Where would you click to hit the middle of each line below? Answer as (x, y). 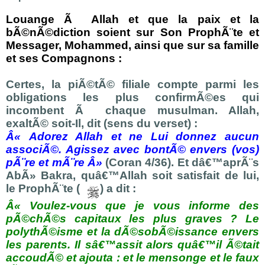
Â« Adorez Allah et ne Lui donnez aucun (132, 136)
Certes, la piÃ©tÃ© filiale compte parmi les (132, 84)
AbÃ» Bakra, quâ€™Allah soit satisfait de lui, (132, 175)
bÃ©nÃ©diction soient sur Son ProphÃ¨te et (132, 32)
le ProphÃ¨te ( (43, 188)
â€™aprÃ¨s (229, 162)
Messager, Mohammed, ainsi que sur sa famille (132, 45)
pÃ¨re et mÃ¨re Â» (54, 162)
